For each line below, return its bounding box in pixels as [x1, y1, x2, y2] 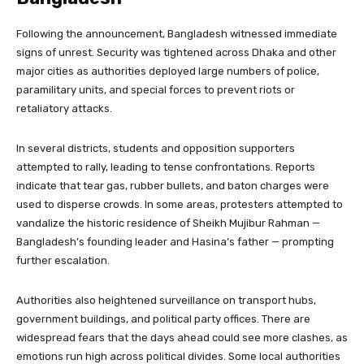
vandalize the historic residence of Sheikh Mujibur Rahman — [16, 217, 320, 230]
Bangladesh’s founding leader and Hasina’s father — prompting [16, 236, 334, 249]
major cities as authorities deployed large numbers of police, [16, 65, 319, 78]
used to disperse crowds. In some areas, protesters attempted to [16, 198, 343, 211]
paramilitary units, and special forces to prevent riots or [16, 84, 295, 97]
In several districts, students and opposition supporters [16, 142, 295, 155]
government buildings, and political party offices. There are [16, 313, 310, 326]
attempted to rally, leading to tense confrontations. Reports [16, 161, 315, 174]
